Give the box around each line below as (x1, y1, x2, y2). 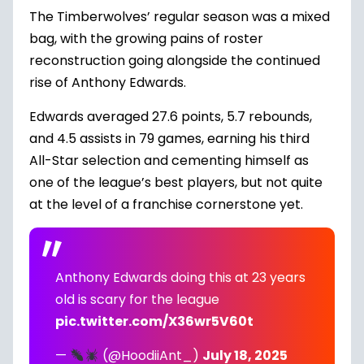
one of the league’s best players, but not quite (29, 173, 323, 192)
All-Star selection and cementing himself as (29, 151, 309, 170)
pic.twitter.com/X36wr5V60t (55, 312, 253, 331)
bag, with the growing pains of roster (29, 29, 263, 48)
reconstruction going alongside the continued (29, 51, 320, 70)
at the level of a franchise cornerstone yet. (29, 195, 306, 214)
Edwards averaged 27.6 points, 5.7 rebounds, (29, 107, 312, 126)
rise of (29, 73, 71, 92)
